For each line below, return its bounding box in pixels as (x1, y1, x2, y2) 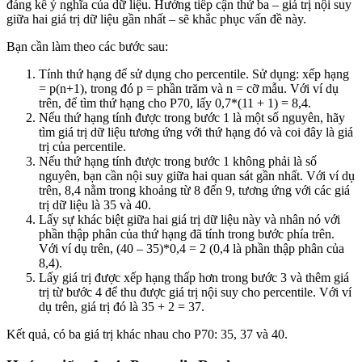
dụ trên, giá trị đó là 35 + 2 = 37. (39, 300, 204, 314)
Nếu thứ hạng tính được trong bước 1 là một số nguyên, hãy (39, 111, 345, 125)
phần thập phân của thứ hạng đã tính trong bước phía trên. (39, 227, 335, 242)
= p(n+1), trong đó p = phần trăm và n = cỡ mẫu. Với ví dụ (39, 82, 339, 96)
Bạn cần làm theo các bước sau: (6, 40, 168, 54)
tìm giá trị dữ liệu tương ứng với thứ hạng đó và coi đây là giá (39, 125, 353, 140)
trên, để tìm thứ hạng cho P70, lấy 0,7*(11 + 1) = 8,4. (39, 96, 311, 111)
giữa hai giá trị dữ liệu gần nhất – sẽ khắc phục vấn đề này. (6, 12, 306, 27)
